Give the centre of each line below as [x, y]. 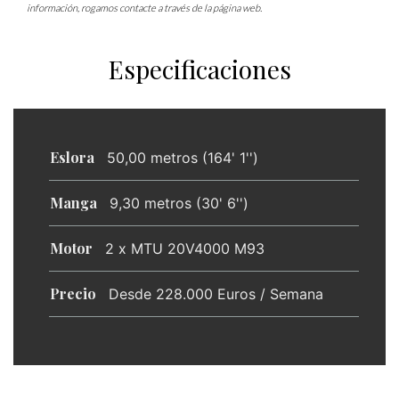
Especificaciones [199, 69]
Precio [73, 293]
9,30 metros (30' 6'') [179, 203]
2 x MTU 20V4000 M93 [185, 248]
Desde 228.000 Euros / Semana [216, 294]
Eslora [72, 157]
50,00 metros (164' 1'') [183, 158]
